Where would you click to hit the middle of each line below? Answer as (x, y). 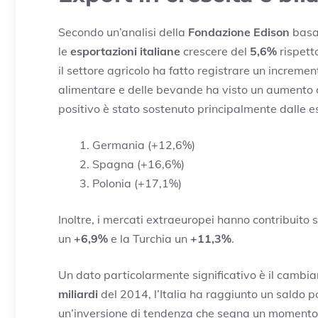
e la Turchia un (149, 238)
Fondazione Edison (239, 32)
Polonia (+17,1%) (137, 183)
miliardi (78, 294)
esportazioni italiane (125, 51)
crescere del (215, 51)
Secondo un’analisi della (123, 32)
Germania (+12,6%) (144, 144)
